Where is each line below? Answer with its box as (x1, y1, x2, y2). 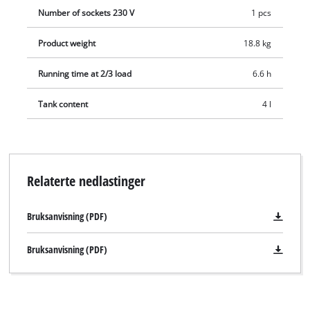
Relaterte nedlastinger (26, 171, 145, 191)
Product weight (38, 37, 96, 48)
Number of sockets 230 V (38, 7, 135, 18)
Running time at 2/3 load (38, 68, 132, 79)
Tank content (38, 98, 89, 109)
